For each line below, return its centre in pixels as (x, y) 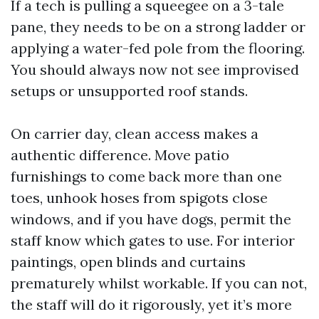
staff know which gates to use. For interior (153, 240)
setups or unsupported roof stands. (129, 91)
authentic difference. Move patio (120, 155)
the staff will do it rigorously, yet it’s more (151, 304)
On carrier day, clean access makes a (135, 134)
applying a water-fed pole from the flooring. (158, 48)
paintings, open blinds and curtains (128, 262)
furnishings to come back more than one (146, 176)
